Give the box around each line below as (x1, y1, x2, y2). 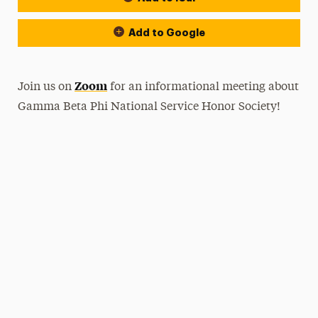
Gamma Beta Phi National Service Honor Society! (18, 102, 281, 113)
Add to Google (128, 28, 205, 38)
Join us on (18, 82, 75, 93)
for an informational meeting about (107, 82, 300, 93)
